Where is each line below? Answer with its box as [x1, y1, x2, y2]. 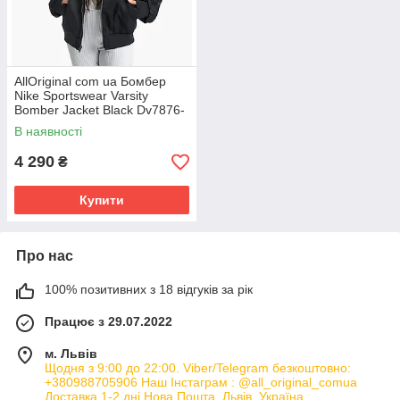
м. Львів [45, 346, 97, 361]
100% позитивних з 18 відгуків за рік [45, 282, 253, 296]
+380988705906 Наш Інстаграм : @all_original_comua [45, 375, 357, 389]
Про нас [16, 248, 73, 263]
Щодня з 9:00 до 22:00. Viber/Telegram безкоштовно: [45, 361, 351, 375]
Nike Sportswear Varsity [14, 88, 148, 103]
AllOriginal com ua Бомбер [14, 74, 166, 88]
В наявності [14, 124, 82, 138]
